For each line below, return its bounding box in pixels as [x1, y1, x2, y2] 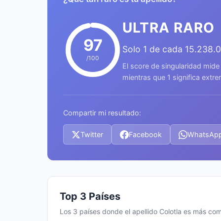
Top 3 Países [60, 190, 120, 202]
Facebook [129, 130, 162, 139]
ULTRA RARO [122, 19, 215, 36]
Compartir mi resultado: [63, 109, 141, 117]
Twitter [80, 130, 103, 139]
